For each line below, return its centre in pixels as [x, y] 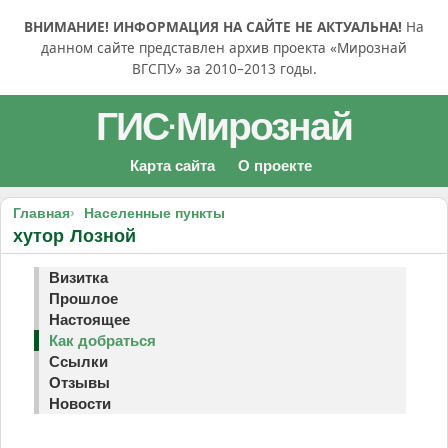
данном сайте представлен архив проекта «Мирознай [224, 47]
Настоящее [89, 319]
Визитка [78, 277]
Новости [80, 403]
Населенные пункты [154, 213]
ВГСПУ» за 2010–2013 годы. [224, 68]
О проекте [274, 165]
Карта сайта [172, 165]
